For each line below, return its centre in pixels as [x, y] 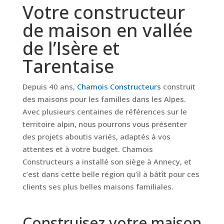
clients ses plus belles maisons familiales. [98, 186]
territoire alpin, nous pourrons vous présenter [104, 124]
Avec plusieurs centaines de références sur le [104, 111]
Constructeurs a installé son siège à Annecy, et [107, 161]
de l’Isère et [71, 48]
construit [178, 86]
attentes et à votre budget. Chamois [87, 149]
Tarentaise [68, 66]
